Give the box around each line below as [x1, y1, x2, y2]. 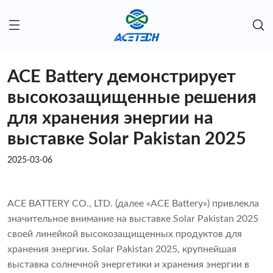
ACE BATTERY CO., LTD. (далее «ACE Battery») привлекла [7, 199, 259, 209]
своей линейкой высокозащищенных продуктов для [7, 229, 242, 239]
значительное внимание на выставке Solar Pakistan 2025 [7, 214, 258, 224]
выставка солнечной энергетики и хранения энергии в [7, 260, 249, 270]
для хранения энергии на [7, 110, 213, 128]
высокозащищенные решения [7, 89, 257, 107]
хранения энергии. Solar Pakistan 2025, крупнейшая [7, 244, 236, 255]
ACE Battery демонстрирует [7, 68, 236, 87]
